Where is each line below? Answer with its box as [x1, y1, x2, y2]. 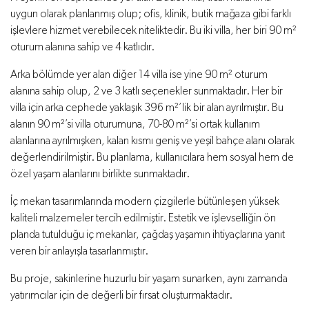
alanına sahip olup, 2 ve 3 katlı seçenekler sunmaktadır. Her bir [10, 86, 283, 98]
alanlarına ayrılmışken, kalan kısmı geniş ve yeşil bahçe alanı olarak [10, 136, 295, 148]
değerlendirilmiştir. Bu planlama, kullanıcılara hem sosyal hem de [10, 152, 294, 164]
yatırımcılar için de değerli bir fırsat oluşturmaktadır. [10, 290, 232, 302]
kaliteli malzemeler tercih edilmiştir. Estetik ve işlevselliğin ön [10, 213, 276, 225]
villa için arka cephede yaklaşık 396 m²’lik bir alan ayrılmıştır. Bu [10, 103, 283, 114]
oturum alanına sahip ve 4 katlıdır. [10, 42, 154, 54]
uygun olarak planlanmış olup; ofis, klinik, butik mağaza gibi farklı [10, 9, 291, 21]
